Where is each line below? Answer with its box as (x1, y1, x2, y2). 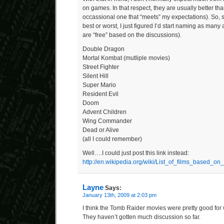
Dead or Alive (82, 126, 119, 133)
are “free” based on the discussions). (82, 31, 181, 38)
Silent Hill (82, 72, 108, 79)
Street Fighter (82, 63, 119, 70)
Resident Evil (82, 90, 118, 97)
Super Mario (82, 81, 116, 88)
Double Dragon (82, 45, 124, 52)
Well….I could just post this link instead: (82, 149, 189, 156)
